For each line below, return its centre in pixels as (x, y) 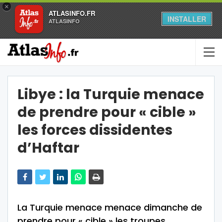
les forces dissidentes (95, 130)
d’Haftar (48, 148)
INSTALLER (187, 19)
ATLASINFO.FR (72, 13)
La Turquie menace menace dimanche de (110, 207)
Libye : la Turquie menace (111, 94)
